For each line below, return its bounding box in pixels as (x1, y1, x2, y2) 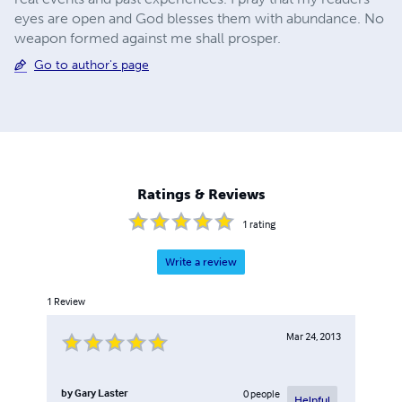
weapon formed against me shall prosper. (14, 29, 281, 47)
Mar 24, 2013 (286, 329, 341, 344)
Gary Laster (74, 386, 127, 400)
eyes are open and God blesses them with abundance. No (14, 9, 384, 27)
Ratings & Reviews (136, 186, 266, 204)
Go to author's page (34, 57, 149, 73)
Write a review (165, 256, 237, 269)
